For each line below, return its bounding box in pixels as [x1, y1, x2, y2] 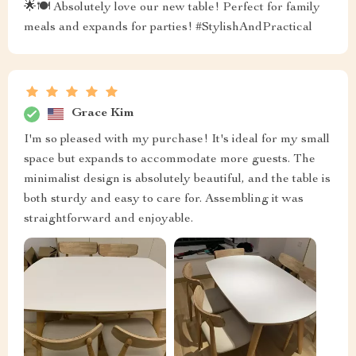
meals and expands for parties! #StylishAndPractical [24, 21, 312, 34]
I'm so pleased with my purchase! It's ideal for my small [24, 133, 330, 146]
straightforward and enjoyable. [24, 212, 193, 226]
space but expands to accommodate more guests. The [24, 153, 315, 166]
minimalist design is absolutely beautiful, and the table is [24, 172, 331, 186]
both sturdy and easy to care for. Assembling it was [24, 192, 304, 206]
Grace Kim [72, 107, 134, 121]
